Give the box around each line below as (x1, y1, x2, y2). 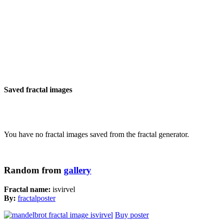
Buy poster (115, 210, 149, 219)
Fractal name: (4, 185, 53, 193)
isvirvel (53, 185, 75, 193)
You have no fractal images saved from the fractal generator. (4, 130, 189, 139)
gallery (64, 165, 91, 176)
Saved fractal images (4, 85, 72, 94)
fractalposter (18, 193, 55, 202)
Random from (4, 165, 64, 176)
